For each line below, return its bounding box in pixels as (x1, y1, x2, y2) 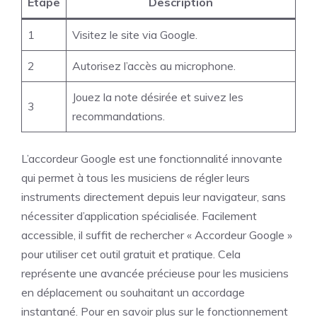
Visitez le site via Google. (72, 28, 197, 42)
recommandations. (72, 109, 165, 123)
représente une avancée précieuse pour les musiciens (21, 266, 289, 280)
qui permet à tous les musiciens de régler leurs (21, 171, 250, 185)
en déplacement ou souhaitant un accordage (21, 285, 245, 299)
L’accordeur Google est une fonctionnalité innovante (21, 151, 282, 166)
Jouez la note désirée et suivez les (72, 90, 243, 104)
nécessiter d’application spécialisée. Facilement (21, 209, 257, 223)
